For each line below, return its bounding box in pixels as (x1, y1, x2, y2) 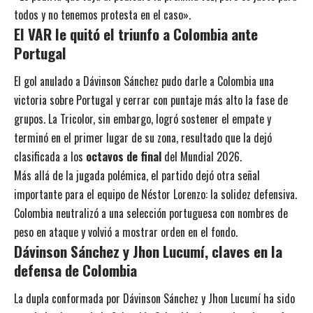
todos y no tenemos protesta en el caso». (14, 6, 191, 23)
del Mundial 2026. (161, 147, 242, 165)
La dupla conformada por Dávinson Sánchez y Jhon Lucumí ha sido (14, 290, 295, 307)
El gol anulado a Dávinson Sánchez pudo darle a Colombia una (14, 72, 274, 89)
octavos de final (86, 147, 161, 165)
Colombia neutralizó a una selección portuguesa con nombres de (14, 204, 288, 221)
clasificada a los (14, 147, 86, 165)
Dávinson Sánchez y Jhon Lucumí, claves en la (14, 240, 282, 262)
